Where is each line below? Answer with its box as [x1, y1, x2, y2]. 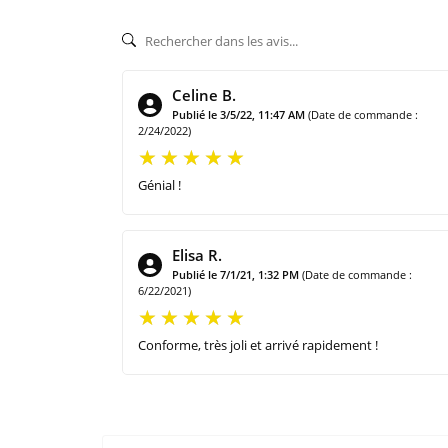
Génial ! [138, 175, 181, 194]
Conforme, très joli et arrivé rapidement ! [138, 335, 378, 354]
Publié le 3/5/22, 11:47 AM [172, 106, 305, 122]
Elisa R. [172, 244, 222, 265]
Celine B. [172, 84, 236, 105]
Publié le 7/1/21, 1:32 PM [172, 266, 299, 282]
